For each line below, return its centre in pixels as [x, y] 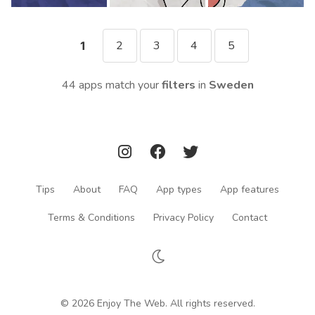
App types [179, 189]
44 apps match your [111, 85]
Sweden [231, 85]
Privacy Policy [184, 217]
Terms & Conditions [91, 217]
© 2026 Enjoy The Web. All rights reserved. [157, 303]
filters [178, 85]
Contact [250, 217]
